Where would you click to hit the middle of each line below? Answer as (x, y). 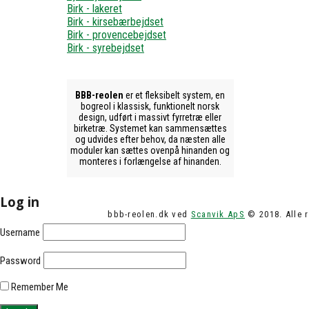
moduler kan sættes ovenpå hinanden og (150, 151)
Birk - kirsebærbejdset (115, 22)
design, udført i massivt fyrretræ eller (150, 118)
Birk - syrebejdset (106, 48)
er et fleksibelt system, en (175, 96)
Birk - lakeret (94, 9)
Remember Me (39, 287)
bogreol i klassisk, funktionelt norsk (150, 107)
